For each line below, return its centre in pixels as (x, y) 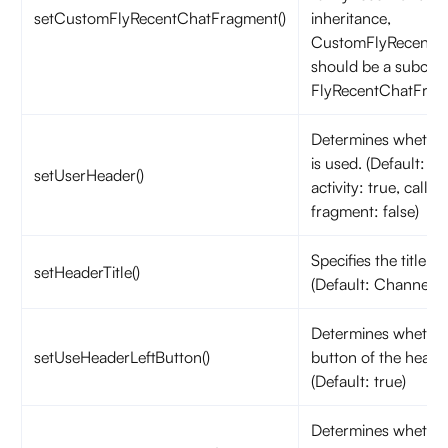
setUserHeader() (88, 175)
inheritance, (350, 18)
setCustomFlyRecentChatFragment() (159, 18)
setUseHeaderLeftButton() (121, 357)
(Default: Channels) (377, 284)
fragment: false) (364, 211)
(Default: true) (358, 381)
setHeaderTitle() (86, 272)
